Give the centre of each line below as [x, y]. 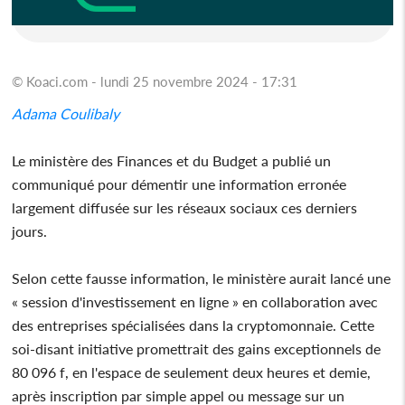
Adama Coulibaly [66, 113]
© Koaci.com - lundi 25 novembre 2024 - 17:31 [155, 81]
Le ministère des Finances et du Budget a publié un [172, 160]
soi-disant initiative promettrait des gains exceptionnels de [197, 348]
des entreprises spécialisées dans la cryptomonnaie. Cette [193, 325]
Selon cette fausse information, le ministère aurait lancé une [202, 278]
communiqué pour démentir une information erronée [179, 184]
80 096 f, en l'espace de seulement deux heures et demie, [192, 372]
